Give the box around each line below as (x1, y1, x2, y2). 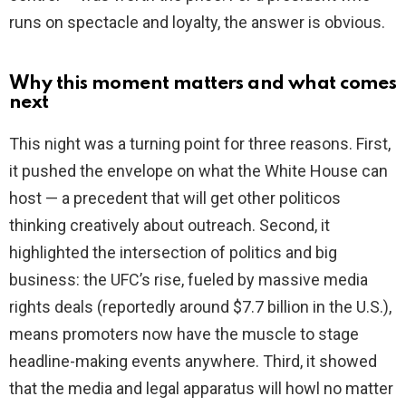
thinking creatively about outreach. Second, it (9, 216, 330, 236)
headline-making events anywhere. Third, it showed (9, 352, 377, 372)
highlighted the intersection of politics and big (9, 243, 337, 263)
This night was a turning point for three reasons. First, (9, 134, 391, 154)
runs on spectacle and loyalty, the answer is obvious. (9, 13, 385, 33)
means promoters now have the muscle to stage (9, 324, 359, 344)
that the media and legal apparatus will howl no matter (9, 379, 393, 399)
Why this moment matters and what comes (9, 74, 397, 94)
